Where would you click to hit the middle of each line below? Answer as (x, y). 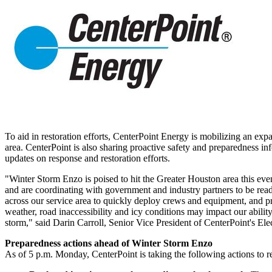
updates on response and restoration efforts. (89, 158)
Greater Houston (189, 178)
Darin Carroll (78, 222)
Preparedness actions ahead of (68, 243)
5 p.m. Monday (58, 254)
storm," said (29, 222)
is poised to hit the (120, 178)
